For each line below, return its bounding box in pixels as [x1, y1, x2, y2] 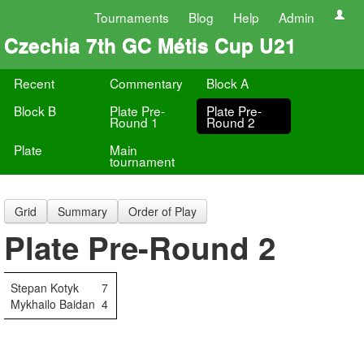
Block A [206, 74, 249, 92]
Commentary [110, 74, 184, 92]
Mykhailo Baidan [11, 296, 95, 312]
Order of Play [128, 203, 197, 219]
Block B [14, 102, 56, 119]
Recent [14, 74, 54, 92]
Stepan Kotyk [11, 279, 79, 296]
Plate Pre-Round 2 [4, 225, 275, 270]
